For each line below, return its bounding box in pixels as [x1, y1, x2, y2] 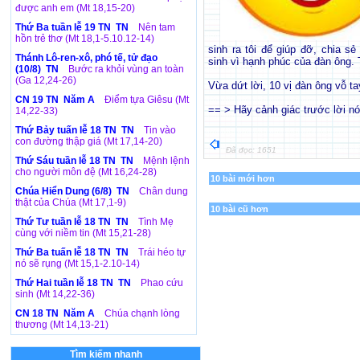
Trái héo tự [138, 247, 186, 258]
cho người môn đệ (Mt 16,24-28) [15, 166, 157, 178]
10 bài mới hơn [211, 174, 275, 183]
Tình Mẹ [138, 216, 174, 227]
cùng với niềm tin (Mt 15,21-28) [15, 227, 151, 239]
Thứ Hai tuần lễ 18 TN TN [15, 277, 133, 288]
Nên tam [138, 22, 175, 33]
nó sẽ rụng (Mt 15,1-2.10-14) [15, 258, 140, 269]
